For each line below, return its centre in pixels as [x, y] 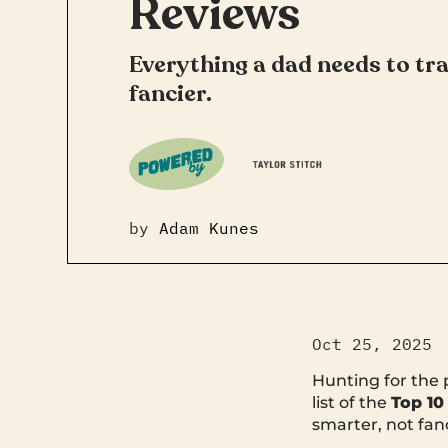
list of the [351, 402]
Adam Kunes [208, 227]
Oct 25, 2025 [372, 343]
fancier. [170, 93]
